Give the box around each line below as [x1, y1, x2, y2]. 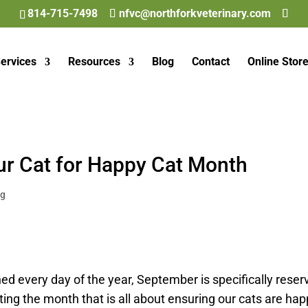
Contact [191, 55, 230, 68]
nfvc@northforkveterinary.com [119, 7, 271, 20]
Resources [67, 55, 120, 68]
